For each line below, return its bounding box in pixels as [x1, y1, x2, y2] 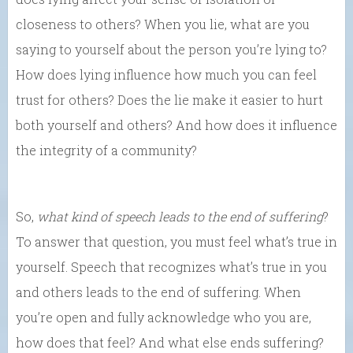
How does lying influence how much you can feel [16, 66, 317, 84]
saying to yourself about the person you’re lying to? [16, 41, 327, 58]
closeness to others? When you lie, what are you [16, 16, 310, 33]
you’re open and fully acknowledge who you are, [16, 309, 311, 326]
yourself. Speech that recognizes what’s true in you [16, 258, 327, 276]
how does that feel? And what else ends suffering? [16, 334, 324, 351]
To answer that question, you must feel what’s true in [16, 233, 337, 251]
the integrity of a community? [16, 142, 197, 159]
